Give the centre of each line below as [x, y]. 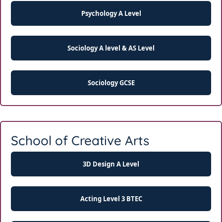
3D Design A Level [111, 164]
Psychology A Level [111, 13]
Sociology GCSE [111, 83]
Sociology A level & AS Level [111, 48]
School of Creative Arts [80, 140]
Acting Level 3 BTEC [111, 198]
